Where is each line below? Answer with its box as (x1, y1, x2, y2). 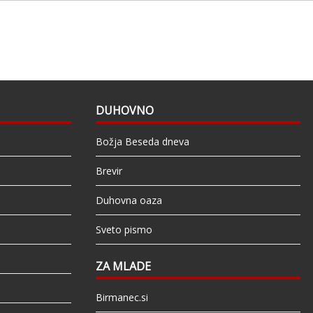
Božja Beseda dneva (95, 135, 189, 149)
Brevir (95, 164, 122, 178)
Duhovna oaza (95, 194, 162, 208)
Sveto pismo (95, 223, 152, 237)
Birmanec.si (95, 291, 148, 305)
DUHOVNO (95, 103, 154, 119)
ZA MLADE (95, 259, 151, 275)
